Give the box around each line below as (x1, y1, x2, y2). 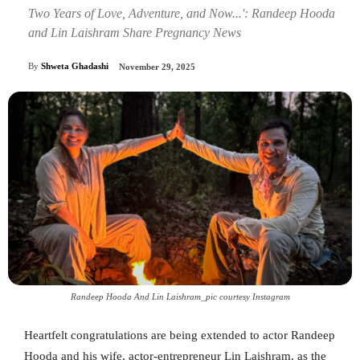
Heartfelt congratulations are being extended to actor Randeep (24, 329, 335, 342)
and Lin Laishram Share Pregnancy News (28, 25, 241, 39)
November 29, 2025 (119, 62, 195, 72)
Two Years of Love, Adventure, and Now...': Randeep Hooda (28, 6, 335, 20)
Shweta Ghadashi (41, 61, 108, 72)
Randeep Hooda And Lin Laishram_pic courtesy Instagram (70, 292, 290, 302)
